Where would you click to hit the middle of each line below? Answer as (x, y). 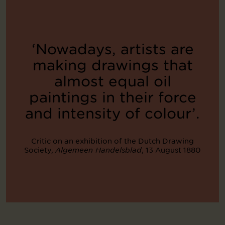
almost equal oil (113, 82)
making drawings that (113, 66)
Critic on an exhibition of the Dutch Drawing (113, 141)
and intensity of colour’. (113, 114)
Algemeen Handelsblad (98, 150)
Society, (40, 150)
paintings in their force (113, 98)
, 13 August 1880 (171, 150)
